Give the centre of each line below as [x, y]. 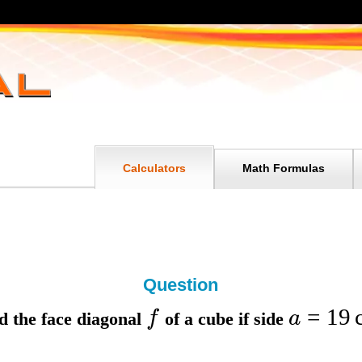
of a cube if [207, 319]
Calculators [154, 168]
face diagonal [93, 319]
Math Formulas [283, 168]
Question [181, 285]
